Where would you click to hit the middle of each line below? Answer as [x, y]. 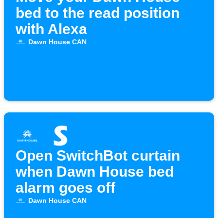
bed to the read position [98, 13]
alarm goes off [65, 188]
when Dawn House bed [95, 172]
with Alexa [51, 29]
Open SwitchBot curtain [98, 156]
